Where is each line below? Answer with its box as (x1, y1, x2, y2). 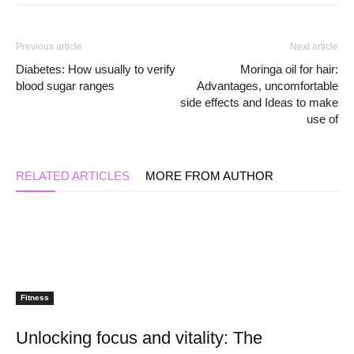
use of (307, 111, 338, 126)
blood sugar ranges (16, 78, 115, 92)
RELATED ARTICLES (16, 168, 130, 183)
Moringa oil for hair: (240, 62, 338, 76)
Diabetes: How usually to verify (16, 62, 175, 76)
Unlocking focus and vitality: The (16, 327, 262, 348)
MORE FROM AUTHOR (145, 168, 273, 183)
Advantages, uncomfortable (197, 78, 338, 92)
